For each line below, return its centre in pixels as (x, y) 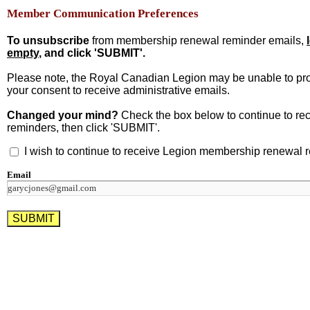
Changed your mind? (63, 115)
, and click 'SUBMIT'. (92, 53)
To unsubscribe (49, 40)
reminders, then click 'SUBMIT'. (83, 128)
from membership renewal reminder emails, (199, 40)
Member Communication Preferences (103, 13)
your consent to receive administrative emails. (120, 90)
